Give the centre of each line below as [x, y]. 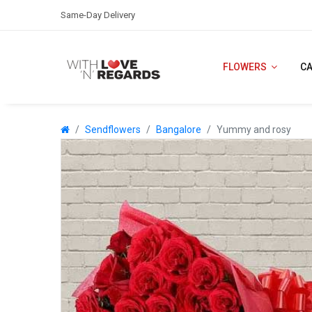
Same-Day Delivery [98, 15]
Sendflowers [113, 130]
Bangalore [179, 130]
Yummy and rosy [254, 130]
